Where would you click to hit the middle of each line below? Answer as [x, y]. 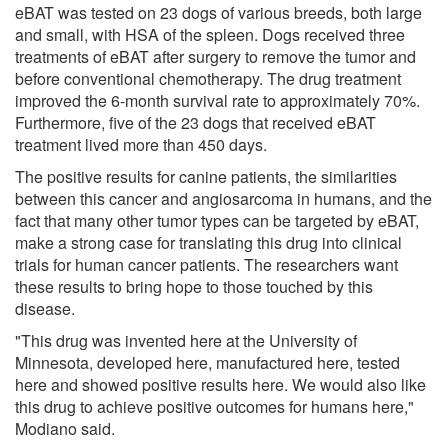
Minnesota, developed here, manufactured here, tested [207, 362]
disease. [45, 308]
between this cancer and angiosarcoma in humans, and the [223, 198]
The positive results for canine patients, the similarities [206, 176]
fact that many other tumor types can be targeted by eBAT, [217, 220]
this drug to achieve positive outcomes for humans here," [214, 406]
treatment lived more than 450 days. [141, 144]
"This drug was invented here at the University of [186, 340]
